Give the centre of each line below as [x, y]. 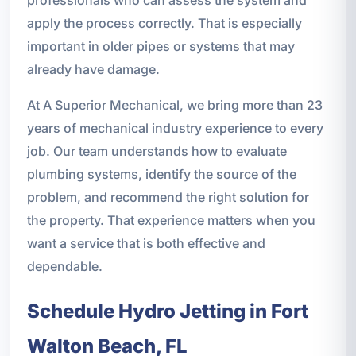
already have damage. [93, 69]
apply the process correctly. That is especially [164, 23]
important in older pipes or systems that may [161, 46]
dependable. [64, 266]
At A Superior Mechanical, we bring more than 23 [174, 104]
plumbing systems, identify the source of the [161, 174]
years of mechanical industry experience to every [175, 128]
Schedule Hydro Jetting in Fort [167, 311]
